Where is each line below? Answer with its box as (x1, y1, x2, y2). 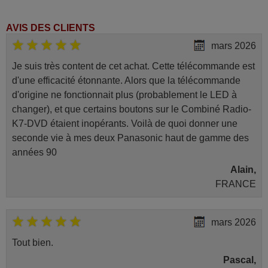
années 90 (11, 147, 57, 158)
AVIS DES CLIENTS (6, 22, 95, 33)
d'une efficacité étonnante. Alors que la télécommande (11, 75, 240, 86)
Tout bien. (11, 237, 53, 248)
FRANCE (215, 179, 257, 190)
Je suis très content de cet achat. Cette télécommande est (11, 61, 255, 72)
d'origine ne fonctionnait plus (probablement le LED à (11, 90, 237, 100)
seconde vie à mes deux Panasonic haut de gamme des (11, 133, 249, 144)
